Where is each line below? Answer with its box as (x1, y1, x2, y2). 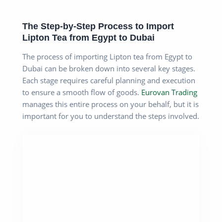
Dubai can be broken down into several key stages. (22, 63, 195, 74)
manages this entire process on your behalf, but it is (22, 99, 199, 110)
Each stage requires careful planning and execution (22, 75, 195, 86)
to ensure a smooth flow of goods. (22, 87, 141, 98)
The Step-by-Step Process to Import (22, 20, 174, 31)
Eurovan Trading (141, 87, 197, 98)
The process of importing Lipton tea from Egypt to (22, 52, 192, 62)
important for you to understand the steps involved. (22, 111, 199, 121)
